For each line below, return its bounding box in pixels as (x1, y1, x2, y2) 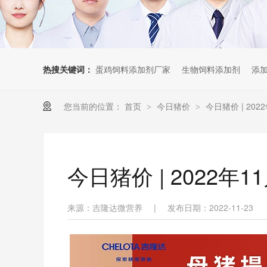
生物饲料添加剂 (182, 63, 240, 75)
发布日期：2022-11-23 (167, 201, 253, 213)
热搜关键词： (43, 63, 93, 75)
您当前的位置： (64, 100, 122, 112)
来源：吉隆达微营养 (67, 201, 142, 213)
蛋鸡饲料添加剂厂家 (95, 63, 170, 75)
